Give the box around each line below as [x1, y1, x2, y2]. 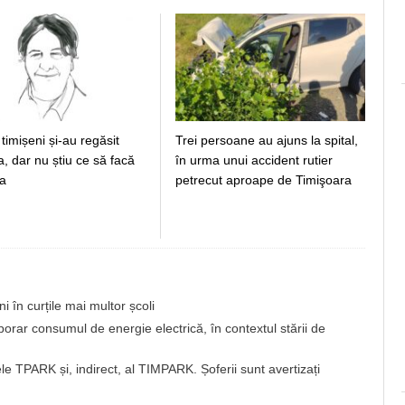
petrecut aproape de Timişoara [175, 172, 352, 187]
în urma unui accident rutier [175, 152, 333, 167]
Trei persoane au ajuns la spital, [175, 132, 358, 147]
